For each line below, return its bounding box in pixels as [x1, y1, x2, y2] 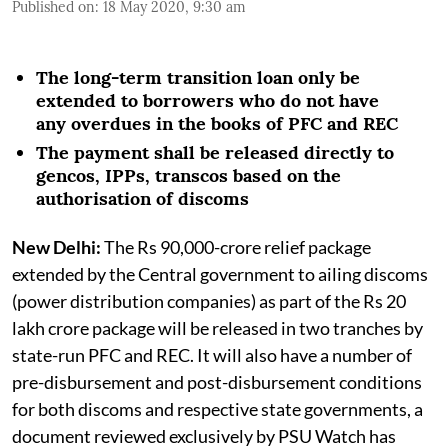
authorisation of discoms [36, 186, 249, 210]
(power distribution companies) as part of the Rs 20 [12, 289, 406, 312]
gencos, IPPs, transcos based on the [36, 163, 341, 187]
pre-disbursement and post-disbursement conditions [12, 370, 422, 393]
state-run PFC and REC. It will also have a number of [12, 343, 412, 366]
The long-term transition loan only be [36, 65, 360, 89]
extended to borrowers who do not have [36, 88, 379, 112]
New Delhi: [12, 235, 101, 258]
